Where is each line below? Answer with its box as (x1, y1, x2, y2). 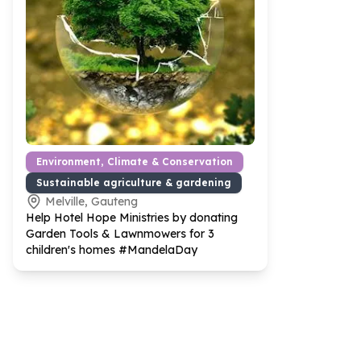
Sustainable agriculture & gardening (36, 176, 231, 189)
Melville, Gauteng (45, 194, 138, 209)
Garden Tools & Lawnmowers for (26, 226, 208, 241)
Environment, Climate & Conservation (36, 156, 233, 168)
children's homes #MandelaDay (26, 243, 197, 257)
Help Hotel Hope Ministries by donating (26, 210, 238, 225)
